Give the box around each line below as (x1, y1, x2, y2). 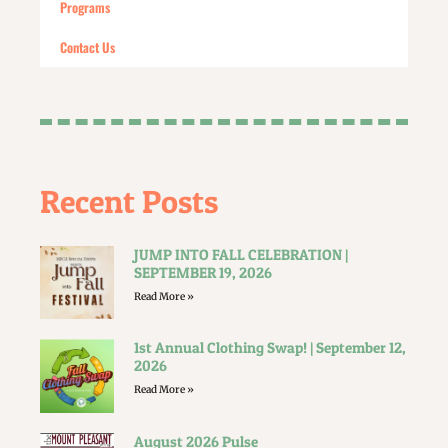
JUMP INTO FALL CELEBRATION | (133, 244, 348, 264)
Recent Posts (40, 181, 218, 221)
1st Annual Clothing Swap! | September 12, (133, 338, 406, 358)
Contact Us (60, 37, 115, 58)
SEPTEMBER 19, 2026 (133, 262, 272, 282)
